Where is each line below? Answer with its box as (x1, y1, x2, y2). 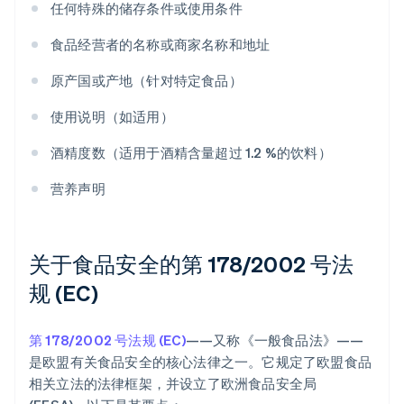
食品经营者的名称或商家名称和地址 (50, 35, 271, 54)
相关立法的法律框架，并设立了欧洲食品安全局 (29, 374, 317, 393)
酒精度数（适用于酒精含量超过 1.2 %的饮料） (50, 143, 332, 162)
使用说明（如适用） (50, 107, 174, 126)
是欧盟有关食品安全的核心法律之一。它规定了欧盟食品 (29, 353, 372, 372)
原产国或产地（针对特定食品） (50, 71, 243, 90)
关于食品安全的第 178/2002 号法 (29, 250, 353, 279)
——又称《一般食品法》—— (185, 331, 364, 350)
